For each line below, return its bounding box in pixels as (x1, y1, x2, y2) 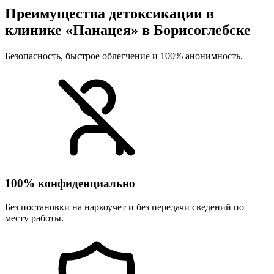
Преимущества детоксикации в (5, 5, 214, 21)
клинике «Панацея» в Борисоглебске (5, 21, 251, 38)
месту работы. (5, 213, 64, 223)
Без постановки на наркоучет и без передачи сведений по (5, 202, 244, 212)
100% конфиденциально (5, 177, 135, 190)
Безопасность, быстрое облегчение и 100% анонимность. (5, 50, 243, 61)
